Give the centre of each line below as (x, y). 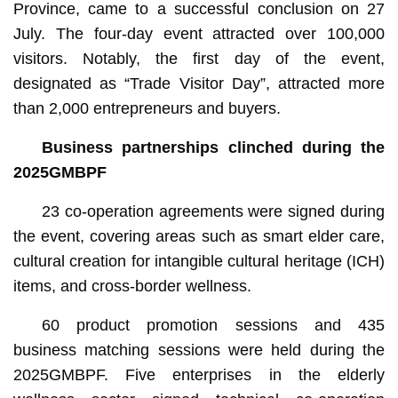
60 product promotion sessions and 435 (213, 325)
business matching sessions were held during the (199, 350)
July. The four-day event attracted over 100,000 (199, 33)
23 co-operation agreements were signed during (213, 211)
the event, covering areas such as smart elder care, (199, 236)
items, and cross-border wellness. (132, 286)
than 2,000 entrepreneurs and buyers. (147, 108)
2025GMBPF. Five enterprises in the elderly (199, 374)
